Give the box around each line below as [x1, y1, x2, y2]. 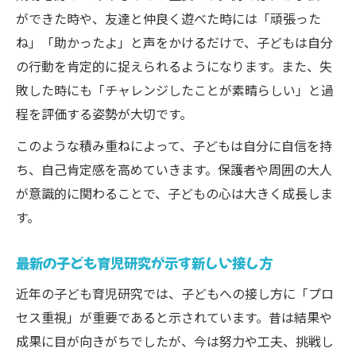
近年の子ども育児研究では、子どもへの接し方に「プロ [16, 284, 334, 303]
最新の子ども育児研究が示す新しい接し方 [16, 253, 273, 273]
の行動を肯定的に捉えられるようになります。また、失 [16, 56, 332, 75]
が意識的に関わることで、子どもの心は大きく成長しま [16, 184, 333, 203]
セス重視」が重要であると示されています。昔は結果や [16, 308, 332, 327]
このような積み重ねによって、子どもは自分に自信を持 [16, 136, 332, 155]
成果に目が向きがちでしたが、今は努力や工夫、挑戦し [16, 331, 334, 350]
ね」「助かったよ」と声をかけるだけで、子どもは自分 [16, 33, 333, 52]
